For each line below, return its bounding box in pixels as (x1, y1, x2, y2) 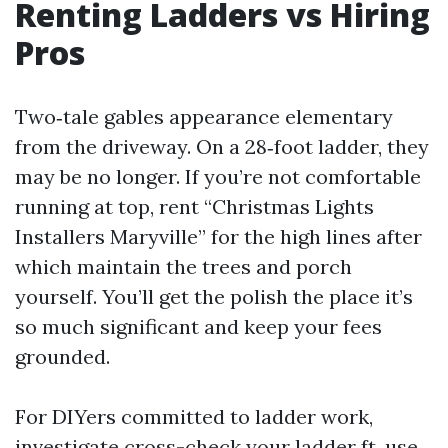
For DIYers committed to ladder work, (15, 403, 373, 429)
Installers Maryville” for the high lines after (15, 223, 422, 249)
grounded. (15, 343, 110, 369)
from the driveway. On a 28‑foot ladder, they (15, 133, 429, 159)
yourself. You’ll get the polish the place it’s (15, 283, 413, 309)
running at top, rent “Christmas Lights (15, 193, 374, 219)
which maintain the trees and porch (15, 253, 352, 279)
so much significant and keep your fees (15, 313, 382, 339)
